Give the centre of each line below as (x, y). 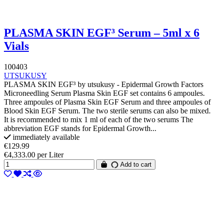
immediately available (45, 137)
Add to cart (135, 165)
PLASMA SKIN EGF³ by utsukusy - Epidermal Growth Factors (104, 85)
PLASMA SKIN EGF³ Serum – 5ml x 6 (102, 33)
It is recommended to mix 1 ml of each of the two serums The (99, 120)
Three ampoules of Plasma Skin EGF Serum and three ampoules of (107, 102)
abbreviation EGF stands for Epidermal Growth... (80, 129)
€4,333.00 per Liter (34, 155)
